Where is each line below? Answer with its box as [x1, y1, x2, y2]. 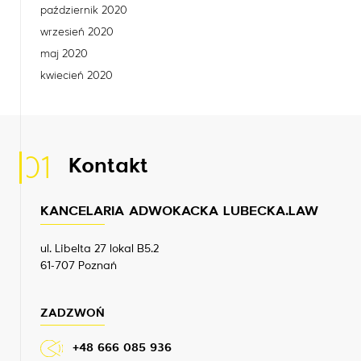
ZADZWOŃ [40, 307, 105, 319]
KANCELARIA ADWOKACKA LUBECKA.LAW [40, 204, 318, 218]
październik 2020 [40, 4, 127, 16]
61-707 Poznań [40, 259, 117, 272]
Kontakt [68, 156, 148, 177]
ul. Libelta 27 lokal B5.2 [40, 243, 159, 255]
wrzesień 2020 [40, 26, 114, 38]
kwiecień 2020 [40, 69, 113, 81]
